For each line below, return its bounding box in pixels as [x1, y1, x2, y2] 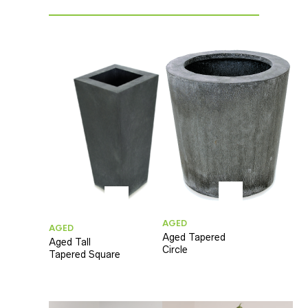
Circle [162, 243, 188, 255]
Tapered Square [49, 248, 120, 260]
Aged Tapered [162, 231, 226, 243]
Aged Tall [49, 236, 91, 247]
